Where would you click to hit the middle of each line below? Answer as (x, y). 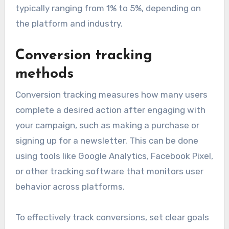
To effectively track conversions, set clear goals (112, 217)
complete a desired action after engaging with (110, 110)
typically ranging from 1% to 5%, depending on (108, 8)
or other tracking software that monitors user (109, 171)
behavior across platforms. (70, 186)
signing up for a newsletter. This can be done (107, 140)
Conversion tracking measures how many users (111, 94)
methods (44, 74)
